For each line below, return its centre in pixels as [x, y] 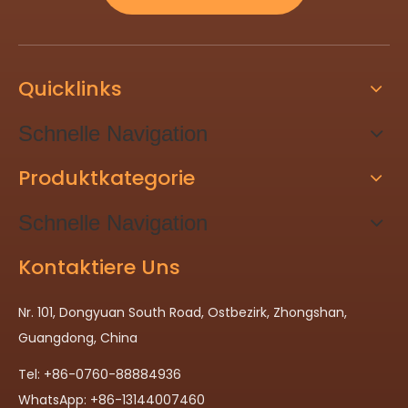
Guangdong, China [78, 337]
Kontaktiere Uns [99, 267]
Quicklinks [70, 88]
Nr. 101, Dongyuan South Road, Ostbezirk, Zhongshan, [183, 312]
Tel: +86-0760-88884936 [100, 374]
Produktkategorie [107, 178]
